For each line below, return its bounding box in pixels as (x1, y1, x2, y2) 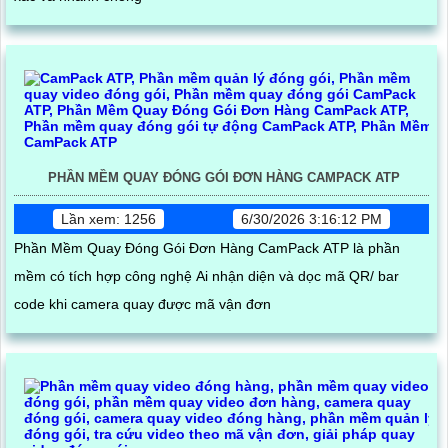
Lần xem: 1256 (61, 210, 157, 227)
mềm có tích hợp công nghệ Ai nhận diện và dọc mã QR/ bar (14, 267, 399, 284)
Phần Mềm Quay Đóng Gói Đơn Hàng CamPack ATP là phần (14, 239, 400, 256)
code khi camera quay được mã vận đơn (14, 295, 271, 312)
